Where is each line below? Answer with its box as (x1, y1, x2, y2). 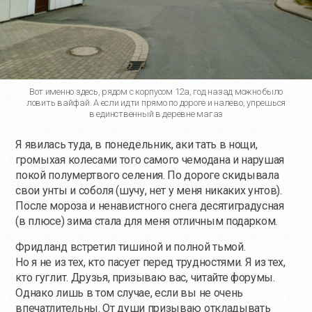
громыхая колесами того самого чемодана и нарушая (15, 153, 285, 166)
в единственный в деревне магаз (88, 109, 224, 119)
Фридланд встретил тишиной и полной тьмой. (15, 240, 246, 253)
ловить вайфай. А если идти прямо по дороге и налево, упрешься (26, 97, 286, 108)
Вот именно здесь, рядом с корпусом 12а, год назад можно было (29, 86, 283, 97)
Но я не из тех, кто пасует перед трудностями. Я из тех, (15, 256, 286, 269)
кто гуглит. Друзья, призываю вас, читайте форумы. (15, 271, 275, 284)
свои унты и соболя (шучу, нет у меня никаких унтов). (15, 184, 282, 197)
